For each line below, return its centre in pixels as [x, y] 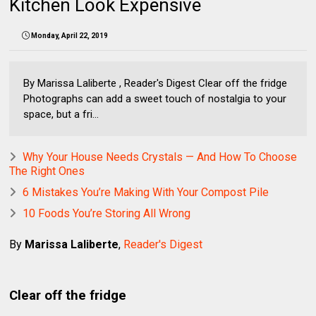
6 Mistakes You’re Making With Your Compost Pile [146, 192]
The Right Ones [47, 171]
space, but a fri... [61, 114]
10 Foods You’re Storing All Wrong [107, 213]
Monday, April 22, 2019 [70, 35]
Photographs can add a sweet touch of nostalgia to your [155, 98]
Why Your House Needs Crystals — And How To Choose [160, 157]
